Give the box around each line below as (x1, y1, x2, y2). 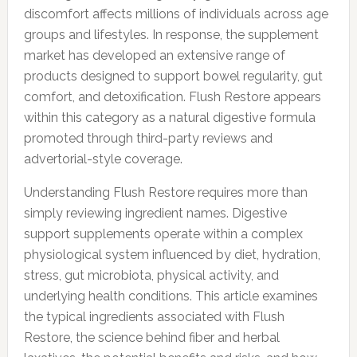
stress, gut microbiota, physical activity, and (23, 268, 279, 283)
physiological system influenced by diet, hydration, (23, 247, 320, 262)
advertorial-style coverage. (23, 151, 182, 167)
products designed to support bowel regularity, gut (23, 69, 323, 84)
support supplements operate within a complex (23, 226, 303, 241)
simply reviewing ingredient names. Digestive (23, 206, 287, 221)
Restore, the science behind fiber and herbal (23, 330, 280, 345)
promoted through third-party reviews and (23, 131, 273, 146)
